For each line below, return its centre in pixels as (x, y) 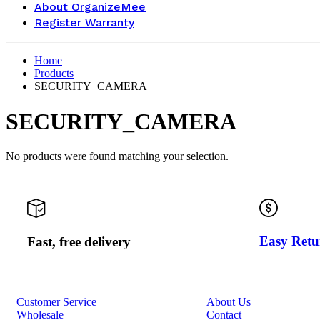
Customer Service (56, 301)
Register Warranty (84, 23)
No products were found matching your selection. (117, 156)
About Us (228, 301)
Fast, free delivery (79, 241)
